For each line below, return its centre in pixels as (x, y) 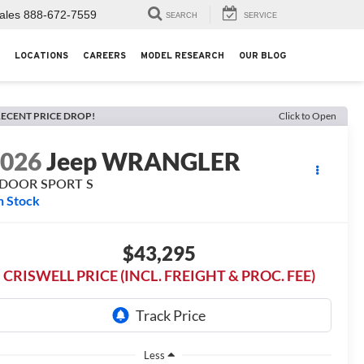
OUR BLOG (262, 56)
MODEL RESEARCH (182, 56)
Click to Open (308, 116)
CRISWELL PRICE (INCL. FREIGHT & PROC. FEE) (159, 276)
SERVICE (260, 16)
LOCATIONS (41, 56)
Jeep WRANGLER (144, 161)
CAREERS (104, 56)
